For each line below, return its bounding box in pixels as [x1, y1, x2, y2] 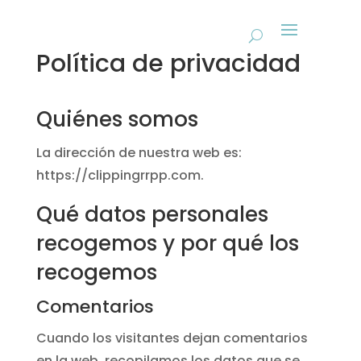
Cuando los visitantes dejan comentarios [35, 329, 308, 347]
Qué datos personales [35, 200, 268, 229]
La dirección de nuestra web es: [35, 143, 242, 162]
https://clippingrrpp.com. [35, 166, 204, 185]
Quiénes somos [35, 105, 198, 134]
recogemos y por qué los [35, 229, 299, 258]
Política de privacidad [35, 47, 301, 81]
